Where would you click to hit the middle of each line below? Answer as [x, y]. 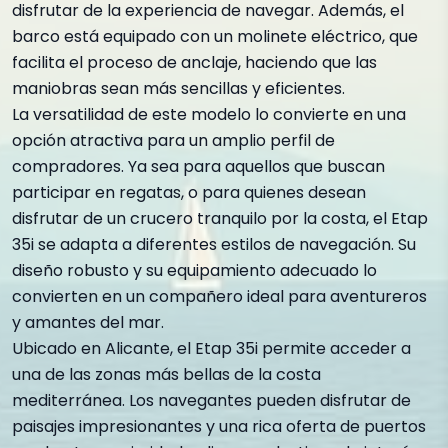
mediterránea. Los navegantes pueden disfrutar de [211, 400]
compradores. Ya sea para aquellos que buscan [198, 166]
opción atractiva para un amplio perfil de [173, 140]
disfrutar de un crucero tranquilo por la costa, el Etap [220, 218]
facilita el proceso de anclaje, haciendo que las [194, 62]
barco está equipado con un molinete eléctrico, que [215, 36]
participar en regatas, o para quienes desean [189, 192]
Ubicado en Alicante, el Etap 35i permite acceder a [211, 348]
